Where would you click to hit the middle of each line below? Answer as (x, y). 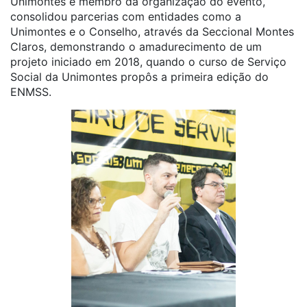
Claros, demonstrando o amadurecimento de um (136, 47)
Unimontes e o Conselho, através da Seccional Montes (152, 32)
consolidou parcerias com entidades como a (126, 16)
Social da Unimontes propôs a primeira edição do (139, 77)
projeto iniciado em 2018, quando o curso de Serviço (148, 62)
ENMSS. (31, 92)
